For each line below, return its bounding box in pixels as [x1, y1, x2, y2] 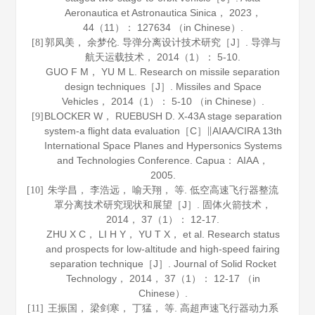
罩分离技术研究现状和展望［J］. [54, 199, 203, 210]
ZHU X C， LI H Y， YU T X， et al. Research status [46, 229, 280, 240]
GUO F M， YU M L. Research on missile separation [46, 66, 281, 77]
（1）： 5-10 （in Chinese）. [133, 96, 264, 107]
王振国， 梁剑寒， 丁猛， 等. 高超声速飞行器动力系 [47, 302, 278, 314]
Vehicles [61, 96, 98, 107]
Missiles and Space [175, 81, 262, 92]
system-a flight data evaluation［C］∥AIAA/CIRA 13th [44, 125, 282, 136]
